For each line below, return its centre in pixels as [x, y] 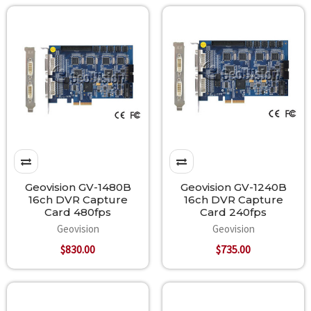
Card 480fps [78, 212]
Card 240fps [233, 212]
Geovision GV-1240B [233, 187]
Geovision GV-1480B [78, 187]
